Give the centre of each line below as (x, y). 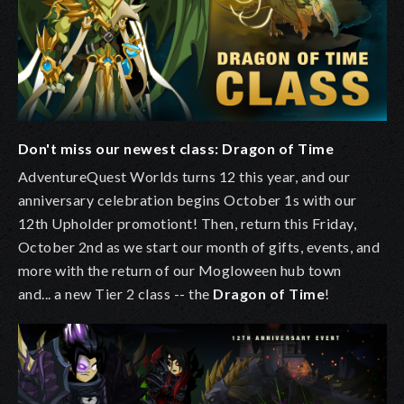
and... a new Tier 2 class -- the (116, 294)
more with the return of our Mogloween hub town (180, 271)
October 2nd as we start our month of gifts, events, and (199, 247)
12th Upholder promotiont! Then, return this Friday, (188, 224)
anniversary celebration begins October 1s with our (188, 200)
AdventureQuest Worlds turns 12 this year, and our (184, 177)
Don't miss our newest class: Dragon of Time (176, 149)
